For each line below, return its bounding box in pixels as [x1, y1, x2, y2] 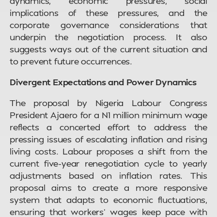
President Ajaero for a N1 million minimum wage [10, 109, 207, 121]
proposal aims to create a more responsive [10, 182, 207, 193]
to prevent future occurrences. [10, 55, 133, 67]
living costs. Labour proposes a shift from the [10, 145, 207, 157]
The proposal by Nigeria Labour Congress [10, 97, 207, 108]
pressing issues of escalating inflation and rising [10, 133, 207, 145]
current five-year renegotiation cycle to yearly [10, 157, 207, 169]
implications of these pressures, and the [10, 7, 207, 18]
